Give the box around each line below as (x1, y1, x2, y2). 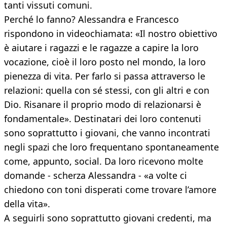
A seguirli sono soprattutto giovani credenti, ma (4, 212, 211, 224)
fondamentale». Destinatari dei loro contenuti (4, 112, 201, 125)
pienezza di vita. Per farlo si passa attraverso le (4, 70, 205, 83)
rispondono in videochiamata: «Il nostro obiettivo (4, 27, 217, 40)
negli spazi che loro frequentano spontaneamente (4, 141, 219, 154)
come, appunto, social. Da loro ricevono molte (4, 155, 203, 168)
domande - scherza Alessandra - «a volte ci (4, 169, 187, 182)
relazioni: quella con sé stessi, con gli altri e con (4, 84, 209, 97)
